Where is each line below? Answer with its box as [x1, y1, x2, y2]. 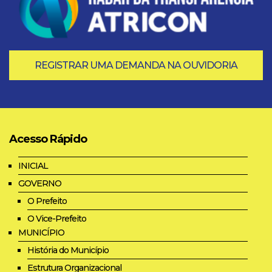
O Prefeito [27, 195, 67, 206]
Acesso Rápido [9, 132, 87, 146]
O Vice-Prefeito [27, 212, 86, 224]
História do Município [27, 244, 109, 256]
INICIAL [18, 160, 48, 171]
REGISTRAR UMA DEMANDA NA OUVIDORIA [35, 59, 237, 71]
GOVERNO [18, 177, 61, 189]
